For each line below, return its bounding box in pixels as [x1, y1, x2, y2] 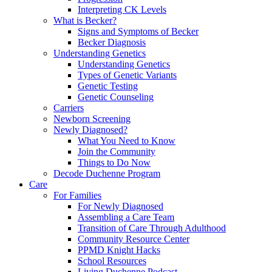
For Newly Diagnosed [78, 200, 163, 211]
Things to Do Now [78, 157, 151, 168]
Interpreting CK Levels [78, 4, 166, 15]
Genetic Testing [78, 80, 138, 91]
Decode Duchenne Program [53, 168, 160, 178]
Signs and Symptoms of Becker [78, 25, 199, 36]
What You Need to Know [78, 135, 175, 146]
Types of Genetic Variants [78, 69, 177, 80]
